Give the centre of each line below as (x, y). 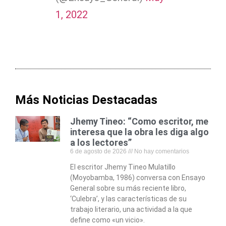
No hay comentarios (161, 152)
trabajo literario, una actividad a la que (131, 210)
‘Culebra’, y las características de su (129, 199)
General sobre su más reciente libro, (128, 188)
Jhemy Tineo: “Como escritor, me (139, 122)
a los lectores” (101, 143)
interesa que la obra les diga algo (140, 132)
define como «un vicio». (108, 220)
